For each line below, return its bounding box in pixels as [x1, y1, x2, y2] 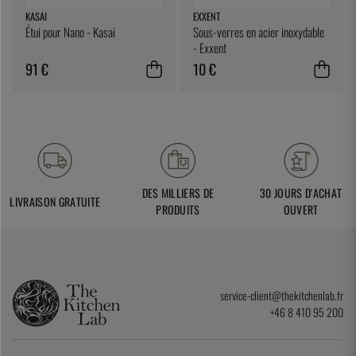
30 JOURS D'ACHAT [260, 184, 342, 202]
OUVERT [283, 201, 319, 219]
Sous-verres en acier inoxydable [193, 23, 325, 41]
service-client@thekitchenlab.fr [220, 286, 343, 304]
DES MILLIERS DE [141, 184, 215, 202]
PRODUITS [156, 201, 200, 219]
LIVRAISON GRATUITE [10, 192, 101, 210]
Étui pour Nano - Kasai [25, 23, 115, 41]
